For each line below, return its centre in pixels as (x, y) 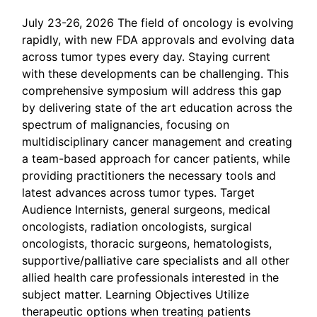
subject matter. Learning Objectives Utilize (136, 294)
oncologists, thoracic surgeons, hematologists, (147, 243)
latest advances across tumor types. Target (138, 192)
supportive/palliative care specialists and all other (156, 260)
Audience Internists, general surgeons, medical (146, 209)
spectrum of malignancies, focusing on (126, 125)
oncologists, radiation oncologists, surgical (137, 226)
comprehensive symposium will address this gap (152, 91)
